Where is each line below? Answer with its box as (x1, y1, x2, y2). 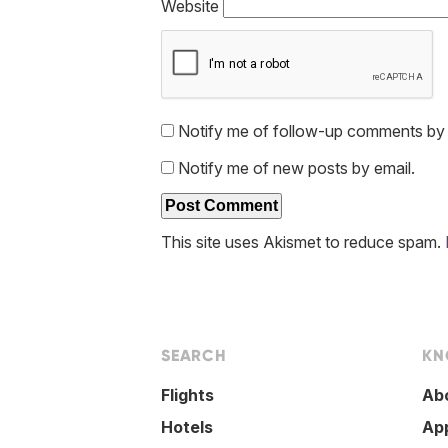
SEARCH (161, 346, 227, 366)
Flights (161, 385, 214, 406)
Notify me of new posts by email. (178, 157, 415, 178)
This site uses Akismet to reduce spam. (161, 231, 445, 252)
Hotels (161, 417, 213, 438)
